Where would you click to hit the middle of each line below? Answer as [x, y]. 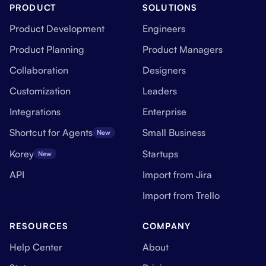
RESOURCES [39, 226]
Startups [160, 153]
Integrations [35, 112]
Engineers [164, 28]
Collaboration [39, 70]
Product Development [57, 28]
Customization [40, 91]
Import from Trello [181, 195]
